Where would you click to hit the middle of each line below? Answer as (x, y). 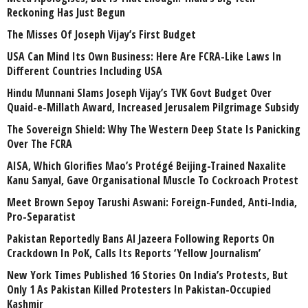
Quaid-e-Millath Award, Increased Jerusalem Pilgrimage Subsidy (153, 108)
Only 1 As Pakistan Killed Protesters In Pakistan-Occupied (139, 290)
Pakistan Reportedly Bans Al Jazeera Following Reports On (141, 239)
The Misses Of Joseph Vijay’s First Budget (101, 35)
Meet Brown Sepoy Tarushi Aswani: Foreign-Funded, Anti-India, (152, 202)
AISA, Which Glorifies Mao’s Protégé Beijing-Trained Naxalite (146, 166)
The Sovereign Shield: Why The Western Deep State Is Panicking (154, 130)
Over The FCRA (40, 144)
